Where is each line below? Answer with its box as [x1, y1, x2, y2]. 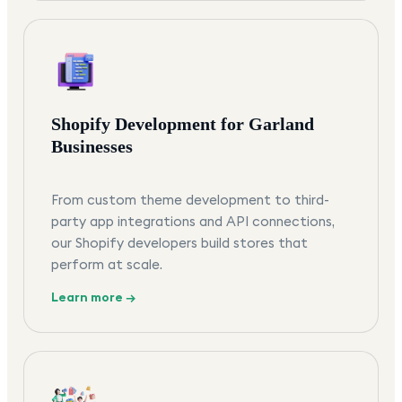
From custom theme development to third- [51, 191, 329, 209]
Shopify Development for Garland [51, 114, 314, 135]
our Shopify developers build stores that [51, 234, 308, 252]
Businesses [51, 136, 133, 157]
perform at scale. [51, 256, 162, 274]
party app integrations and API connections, [51, 213, 335, 231]
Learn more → [51, 289, 135, 306]
